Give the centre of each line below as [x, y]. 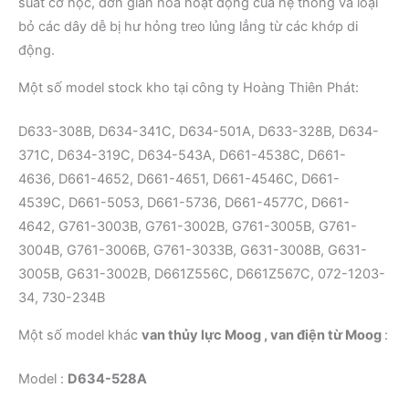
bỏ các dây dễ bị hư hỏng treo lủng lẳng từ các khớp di [188, 27]
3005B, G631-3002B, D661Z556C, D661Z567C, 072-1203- [202, 274]
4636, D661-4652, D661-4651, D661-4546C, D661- [179, 179]
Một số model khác [80, 336]
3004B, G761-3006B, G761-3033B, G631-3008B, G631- [193, 251]
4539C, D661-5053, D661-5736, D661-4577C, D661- [184, 203]
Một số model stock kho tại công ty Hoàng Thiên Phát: [189, 88]
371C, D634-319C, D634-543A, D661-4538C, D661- [182, 156]
